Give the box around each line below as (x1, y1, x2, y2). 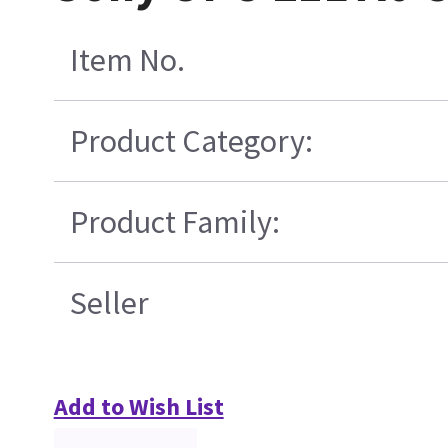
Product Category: (69, 120, 313, 161)
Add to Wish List (53, 390, 224, 422)
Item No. (69, 39, 185, 80)
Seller (69, 282, 149, 323)
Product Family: (69, 201, 280, 242)
